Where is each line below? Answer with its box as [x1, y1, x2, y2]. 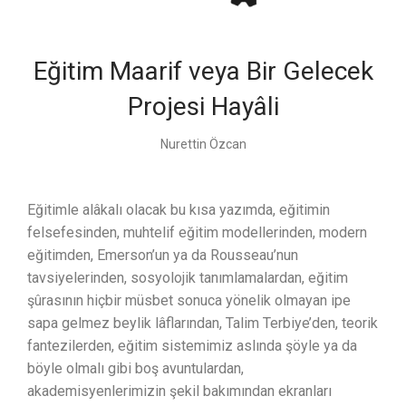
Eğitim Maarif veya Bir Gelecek [33, 56, 373, 87]
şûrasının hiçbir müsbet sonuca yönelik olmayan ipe [27, 292, 351, 310]
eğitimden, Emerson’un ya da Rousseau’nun [27, 246, 298, 265]
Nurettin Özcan [159, 137, 246, 152]
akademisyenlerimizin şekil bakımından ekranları [27, 382, 332, 401]
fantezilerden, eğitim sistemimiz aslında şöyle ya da [27, 337, 357, 355]
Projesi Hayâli [127, 92, 279, 122]
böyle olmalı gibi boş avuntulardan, [27, 360, 244, 378]
